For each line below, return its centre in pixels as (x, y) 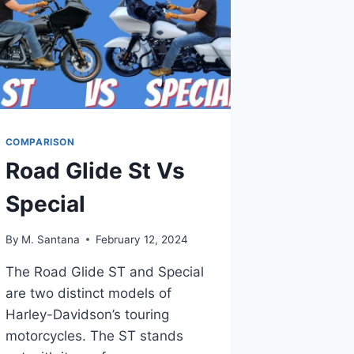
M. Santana (50, 239)
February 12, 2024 (141, 239)
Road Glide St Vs (95, 171)
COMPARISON (40, 142)
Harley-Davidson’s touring (87, 314)
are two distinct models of (88, 293)
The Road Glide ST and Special (104, 271)
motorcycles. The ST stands (94, 335)
